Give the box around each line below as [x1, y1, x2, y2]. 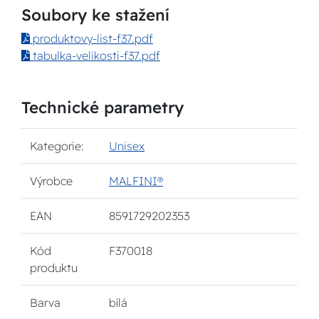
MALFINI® [109, 174, 163, 188]
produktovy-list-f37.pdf [30, 31, 153, 46]
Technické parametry [21, 98, 184, 117]
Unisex [109, 139, 145, 153]
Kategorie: [30, 139, 84, 153]
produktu [30, 261, 78, 275]
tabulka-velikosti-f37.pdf [30, 48, 160, 63]
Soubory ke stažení [21, 5, 169, 25]
